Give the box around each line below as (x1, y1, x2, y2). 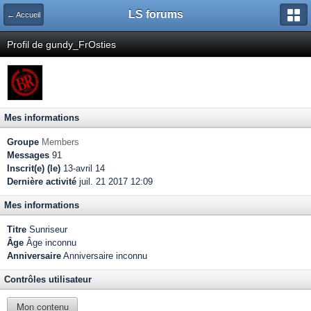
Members (42, 137, 79, 147)
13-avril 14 (60, 163, 105, 174)
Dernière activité (7, 176, 76, 187)
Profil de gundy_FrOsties (7, 39, 116, 50)
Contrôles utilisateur (4, 274, 92, 285)
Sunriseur (26, 224, 67, 235)
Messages (7, 150, 49, 160)
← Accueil (7, 10, 40, 19)
